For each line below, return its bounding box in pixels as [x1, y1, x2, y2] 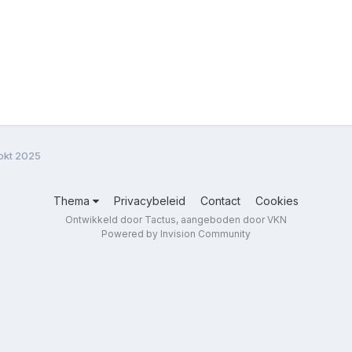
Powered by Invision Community [101, 227, 251, 240]
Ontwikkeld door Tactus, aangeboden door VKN [65, 213, 287, 225]
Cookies [255, 193, 299, 207]
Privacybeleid [114, 193, 185, 207]
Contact [200, 193, 240, 207]
